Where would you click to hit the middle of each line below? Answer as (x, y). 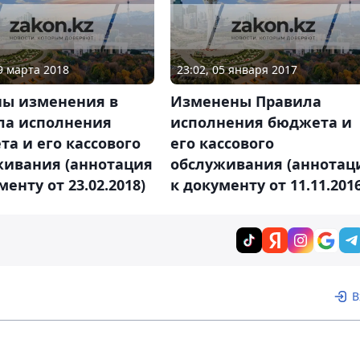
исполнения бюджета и (261, 122)
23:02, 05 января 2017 (237, 69)
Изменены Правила (245, 101)
